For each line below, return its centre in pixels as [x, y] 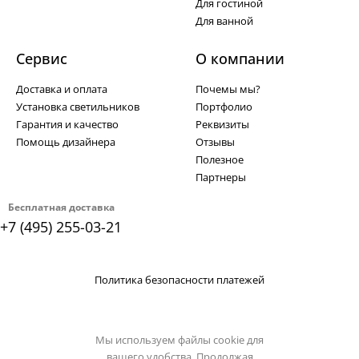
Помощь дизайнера [66, 142]
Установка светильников [78, 107]
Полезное [220, 159]
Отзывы [215, 142]
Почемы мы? [228, 89]
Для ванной [224, 21]
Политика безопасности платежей [179, 280]
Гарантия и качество [67, 124]
